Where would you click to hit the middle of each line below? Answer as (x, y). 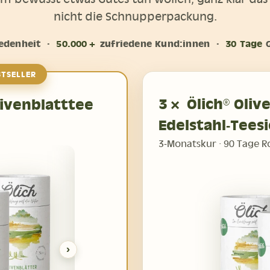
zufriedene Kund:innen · (161, 43)
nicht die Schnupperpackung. (135, 16)
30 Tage (244, 43)
